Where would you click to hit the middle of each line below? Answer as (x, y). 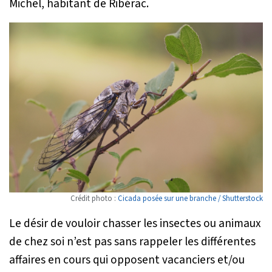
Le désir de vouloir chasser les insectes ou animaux (135, 223)
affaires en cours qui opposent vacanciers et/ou (127, 260)
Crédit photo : (94, 198)
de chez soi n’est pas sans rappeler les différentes (132, 241)
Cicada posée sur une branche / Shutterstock (190, 198)
